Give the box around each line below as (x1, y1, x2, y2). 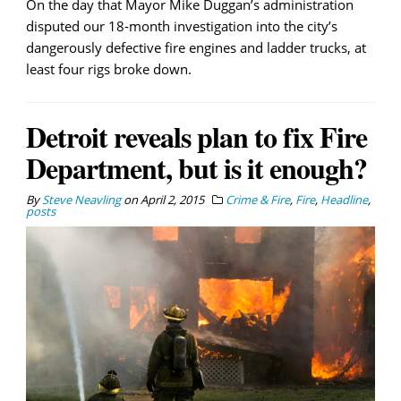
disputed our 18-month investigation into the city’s (26, 16, 337, 35)
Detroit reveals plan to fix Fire (26, 115, 367, 158)
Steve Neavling (42, 191, 121, 208)
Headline (320, 191, 368, 208)
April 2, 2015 (141, 191, 204, 208)
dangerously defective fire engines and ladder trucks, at (26, 38, 366, 56)
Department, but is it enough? (26, 146, 367, 189)
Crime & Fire (226, 191, 290, 208)
